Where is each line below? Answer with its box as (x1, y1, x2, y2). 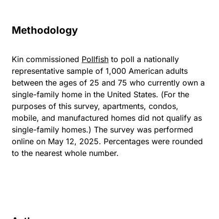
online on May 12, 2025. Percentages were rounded (12, 136, 203, 146)
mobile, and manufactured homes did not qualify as (12, 112, 202, 123)
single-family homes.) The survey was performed (12, 124, 193, 134)
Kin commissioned (12, 54, 82, 64)
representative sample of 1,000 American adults (12, 66, 188, 76)
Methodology (12, 23, 80, 36)
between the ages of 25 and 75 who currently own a (12, 77, 205, 88)
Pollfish (82, 54, 109, 64)
